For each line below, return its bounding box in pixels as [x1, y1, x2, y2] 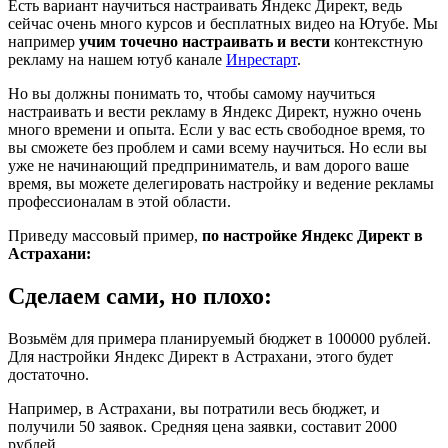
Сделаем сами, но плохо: [8, 282, 272, 309]
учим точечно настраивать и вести [79, 32, 330, 50]
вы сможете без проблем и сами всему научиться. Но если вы [8, 138, 427, 156]
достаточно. [8, 365, 89, 383]
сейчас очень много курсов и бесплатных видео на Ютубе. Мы [8, 14, 438, 32]
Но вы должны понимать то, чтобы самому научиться [8, 84, 375, 102]
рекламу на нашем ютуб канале [8, 50, 226, 68]
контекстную [330, 32, 423, 50]
